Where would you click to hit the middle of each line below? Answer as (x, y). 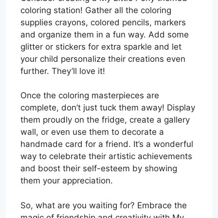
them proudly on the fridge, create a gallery (105, 120)
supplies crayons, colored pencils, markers (103, 22)
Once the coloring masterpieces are (90, 96)
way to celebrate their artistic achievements (106, 156)
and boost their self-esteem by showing (99, 169)
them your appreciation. (67, 181)
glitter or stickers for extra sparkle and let (101, 46)
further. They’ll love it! (63, 71)
